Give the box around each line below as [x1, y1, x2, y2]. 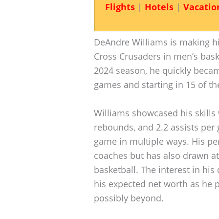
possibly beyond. [94, 192, 164, 204]
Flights [105, 1, 135, 13]
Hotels [144, 1, 174, 13]
